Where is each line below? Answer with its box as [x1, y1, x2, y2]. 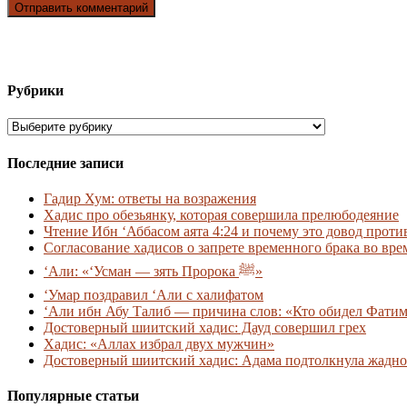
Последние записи [7, 154, 124, 171]
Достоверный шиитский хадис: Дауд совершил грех [44, 319, 366, 335]
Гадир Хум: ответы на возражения [44, 190, 256, 206]
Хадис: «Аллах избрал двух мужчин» [44, 335, 274, 352]
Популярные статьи [7, 388, 139, 404]
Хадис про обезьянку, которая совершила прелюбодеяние [44, 206, 399, 223]
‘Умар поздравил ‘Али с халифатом [44, 286, 263, 303]
